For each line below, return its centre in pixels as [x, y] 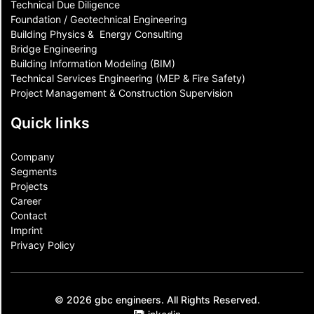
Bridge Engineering [54, 48]
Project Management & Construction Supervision [122, 93]
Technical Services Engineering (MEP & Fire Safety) [128, 78]
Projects [29, 186]
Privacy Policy [43, 245]
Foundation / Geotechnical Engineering [99, 19]
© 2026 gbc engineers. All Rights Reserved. [157, 300]
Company [33, 156]
